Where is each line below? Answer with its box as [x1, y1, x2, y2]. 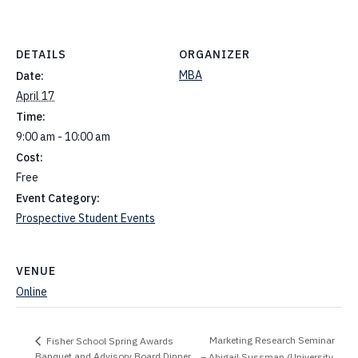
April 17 [16, 88, 54, 103]
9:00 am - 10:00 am [16, 129, 110, 144]
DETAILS [16, 46, 66, 62]
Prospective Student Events [16, 210, 155, 225]
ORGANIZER [179, 46, 250, 62]
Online [16, 284, 47, 300]
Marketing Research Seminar [209, 334, 335, 347]
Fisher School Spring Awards [44, 334, 173, 347]
